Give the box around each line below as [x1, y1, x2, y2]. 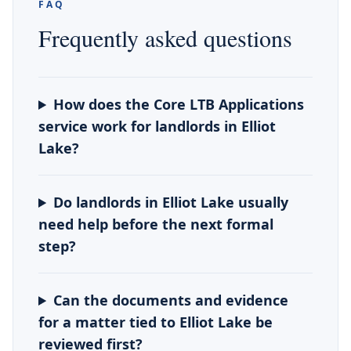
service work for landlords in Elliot [38, 117, 276, 136]
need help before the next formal [38, 215, 273, 233]
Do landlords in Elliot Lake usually [53, 193, 289, 212]
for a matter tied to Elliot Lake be [38, 313, 273, 331]
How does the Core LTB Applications [53, 95, 305, 114]
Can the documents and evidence [53, 291, 289, 309]
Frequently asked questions [38, 22, 292, 53]
